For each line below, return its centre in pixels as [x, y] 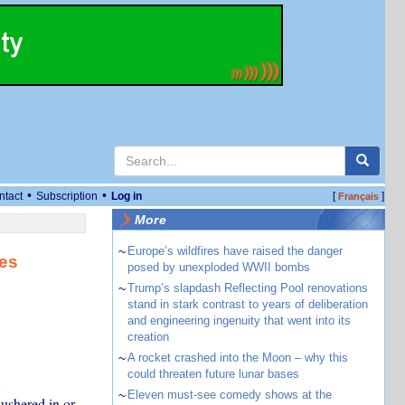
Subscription [67, 196]
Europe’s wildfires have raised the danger [235, 251]
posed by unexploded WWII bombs [218, 267]
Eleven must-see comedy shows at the [229, 395]
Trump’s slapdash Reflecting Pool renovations [247, 288]
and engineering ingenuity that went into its [239, 320]
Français [358, 196]
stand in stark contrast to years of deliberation [247, 304]
